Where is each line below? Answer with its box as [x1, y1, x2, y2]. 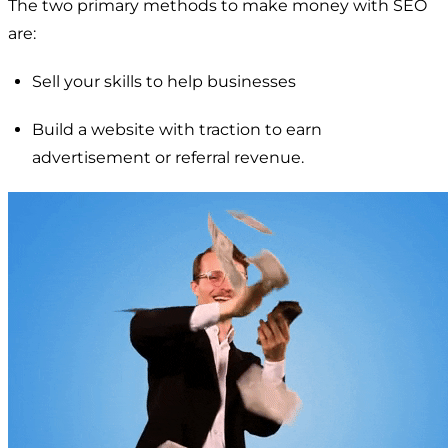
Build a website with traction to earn [32, 119, 322, 139]
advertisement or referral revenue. [32, 147, 304, 167]
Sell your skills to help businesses [32, 71, 296, 91]
